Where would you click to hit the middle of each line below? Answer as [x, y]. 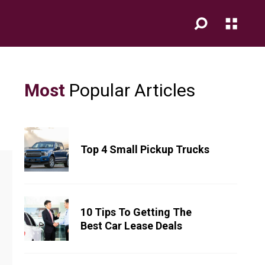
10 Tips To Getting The [136, 212]
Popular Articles [130, 90]
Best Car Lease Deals [131, 225]
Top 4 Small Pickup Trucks [145, 149]
